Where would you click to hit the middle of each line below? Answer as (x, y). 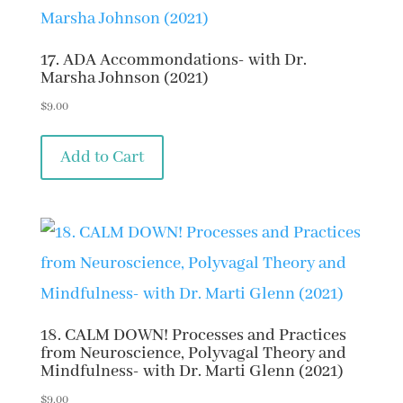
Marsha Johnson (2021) (124, 79)
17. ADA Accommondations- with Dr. (173, 61)
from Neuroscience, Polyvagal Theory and (193, 353)
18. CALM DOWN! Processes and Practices (193, 335)
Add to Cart (102, 158)
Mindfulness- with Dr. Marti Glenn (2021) (192, 371)
